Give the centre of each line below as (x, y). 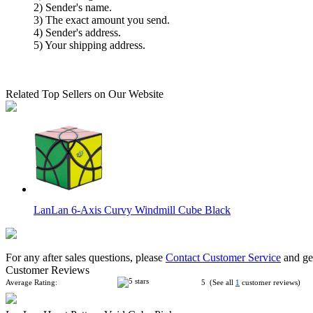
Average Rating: (31, 282)
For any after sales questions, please (86, 257)
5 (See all (218, 282)
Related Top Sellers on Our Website (85, 94)
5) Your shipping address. (89, 45)
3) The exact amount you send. (102, 20)
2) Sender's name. (73, 7)
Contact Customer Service (223, 257)
